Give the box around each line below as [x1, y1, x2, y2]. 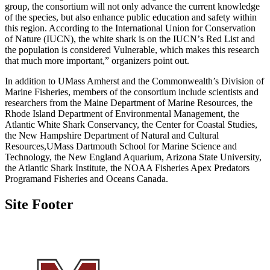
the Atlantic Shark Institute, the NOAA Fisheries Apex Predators [5, 162, 250, 173]
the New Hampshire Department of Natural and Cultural [5, 130, 219, 140]
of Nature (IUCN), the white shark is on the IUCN [5, 33, 197, 44]
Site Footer [5, 196, 74, 212]
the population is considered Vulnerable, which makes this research [5, 44, 259, 55]
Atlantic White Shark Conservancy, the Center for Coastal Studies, [5, 119, 257, 130]
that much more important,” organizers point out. [5, 55, 189, 66]
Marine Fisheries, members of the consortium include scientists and [5, 86, 259, 97]
